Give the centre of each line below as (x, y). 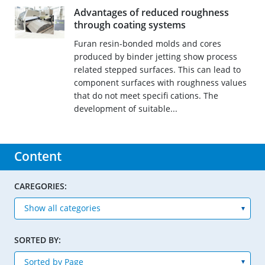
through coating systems (130, 25)
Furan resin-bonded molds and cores (147, 44)
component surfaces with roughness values (160, 83)
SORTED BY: (38, 240)
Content (38, 156)
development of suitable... (125, 109)
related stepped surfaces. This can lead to (157, 70)
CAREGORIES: (41, 186)
